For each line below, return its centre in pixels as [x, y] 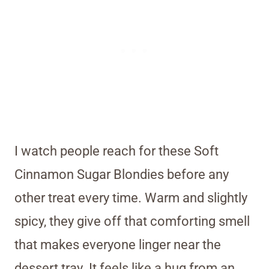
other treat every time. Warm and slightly [131, 198]
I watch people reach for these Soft [116, 151]
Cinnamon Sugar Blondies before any [122, 175]
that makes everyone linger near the [118, 245]
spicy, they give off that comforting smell [132, 222]
